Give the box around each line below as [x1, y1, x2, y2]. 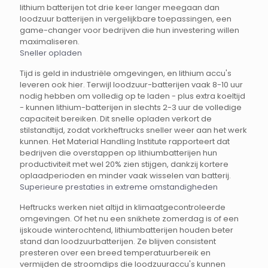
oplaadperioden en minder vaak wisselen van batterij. [20, 170, 231, 182]
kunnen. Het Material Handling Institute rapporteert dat [20, 136, 230, 148]
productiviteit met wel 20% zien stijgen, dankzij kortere [20, 159, 229, 170]
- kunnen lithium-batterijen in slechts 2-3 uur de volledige [20, 102, 242, 114]
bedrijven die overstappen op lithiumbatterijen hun [20, 147, 217, 159]
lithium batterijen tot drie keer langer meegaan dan [20, 2, 220, 14]
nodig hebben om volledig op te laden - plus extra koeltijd [20, 90, 245, 102]
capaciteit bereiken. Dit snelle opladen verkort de [20, 113, 212, 125]
